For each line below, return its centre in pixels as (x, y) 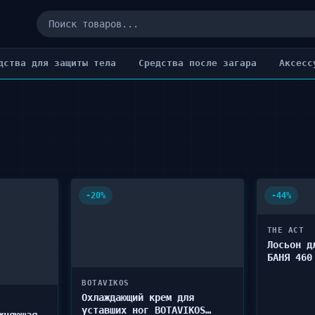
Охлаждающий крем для (138, 297)
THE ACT (285, 230)
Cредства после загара (198, 63)
